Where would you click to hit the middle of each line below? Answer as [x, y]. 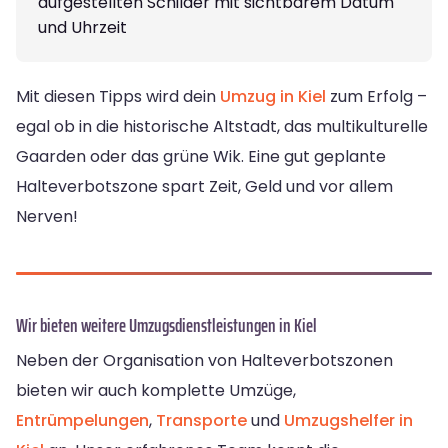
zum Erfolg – [376, 96]
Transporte [201, 420]
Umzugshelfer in [348, 420]
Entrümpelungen [82, 420]
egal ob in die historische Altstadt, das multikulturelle [222, 126]
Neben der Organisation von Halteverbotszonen [204, 360]
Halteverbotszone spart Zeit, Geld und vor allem [204, 186]
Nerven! [47, 216]
